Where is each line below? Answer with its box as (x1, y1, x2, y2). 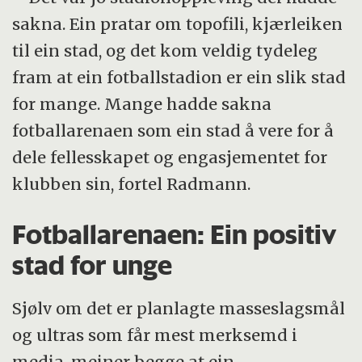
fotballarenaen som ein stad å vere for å (12, 120, 335, 141)
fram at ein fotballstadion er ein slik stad (12, 66, 347, 87)
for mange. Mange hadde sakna (12, 93, 272, 114)
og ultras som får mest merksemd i (12, 325, 298, 345)
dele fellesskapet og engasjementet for (12, 146, 328, 167)
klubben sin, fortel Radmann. (12, 173, 251, 194)
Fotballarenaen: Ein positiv (12, 217, 337, 250)
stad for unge (12, 248, 173, 281)
